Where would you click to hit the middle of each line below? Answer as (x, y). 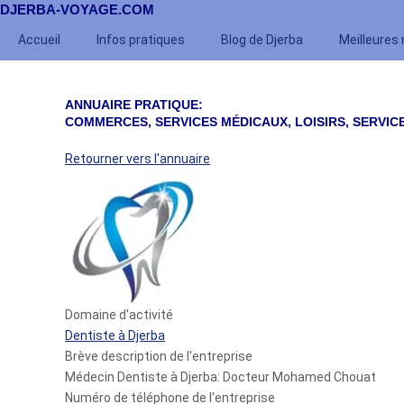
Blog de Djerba (262, 40)
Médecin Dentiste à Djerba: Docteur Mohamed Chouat (220, 377)
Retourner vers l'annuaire (138, 159)
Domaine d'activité (119, 315)
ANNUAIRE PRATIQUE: (134, 105)
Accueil (39, 40)
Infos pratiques (141, 40)
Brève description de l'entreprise (159, 356)
